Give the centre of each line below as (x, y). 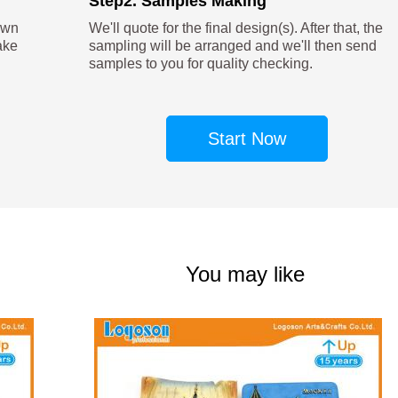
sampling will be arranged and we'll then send (232, 46)
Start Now (247, 139)
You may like (245, 275)
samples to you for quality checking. (200, 64)
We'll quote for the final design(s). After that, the (235, 28)
